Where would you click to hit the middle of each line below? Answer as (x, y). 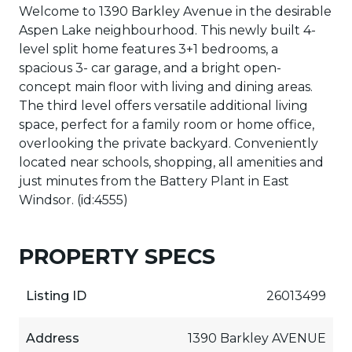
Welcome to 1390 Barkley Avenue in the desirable (175, 11)
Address (52, 338)
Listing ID (56, 295)
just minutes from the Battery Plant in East (154, 181)
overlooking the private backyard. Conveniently (169, 143)
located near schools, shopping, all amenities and (171, 162)
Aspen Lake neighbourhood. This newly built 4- (167, 30)
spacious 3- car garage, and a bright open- (150, 68)
